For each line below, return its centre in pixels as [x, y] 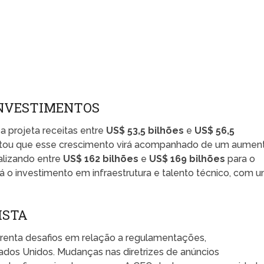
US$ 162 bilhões [101, 159]
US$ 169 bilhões [187, 159]
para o [240, 159]
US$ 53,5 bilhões [145, 130]
